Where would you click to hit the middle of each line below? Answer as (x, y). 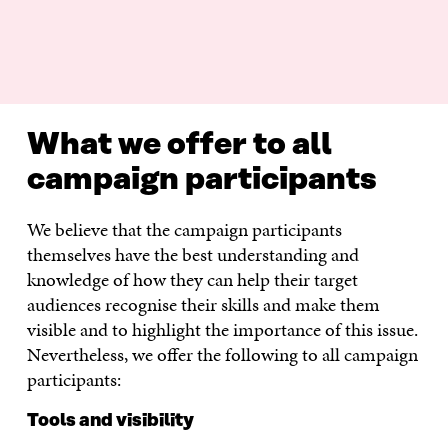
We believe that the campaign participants (184, 230)
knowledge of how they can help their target (192, 280)
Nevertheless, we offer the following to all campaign (222, 355)
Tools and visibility (110, 421)
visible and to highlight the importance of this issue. (222, 330)
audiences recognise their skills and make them (203, 305)
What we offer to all (179, 145)
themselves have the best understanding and (192, 255)
